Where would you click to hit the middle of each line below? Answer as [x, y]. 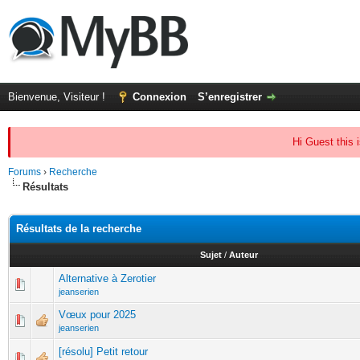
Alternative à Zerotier [107, 278]
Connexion [160, 97]
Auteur [243, 255]
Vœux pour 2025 [97, 315]
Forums [25, 172]
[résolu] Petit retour [103, 352]
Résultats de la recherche [79, 229]
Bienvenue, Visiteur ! [58, 97]
